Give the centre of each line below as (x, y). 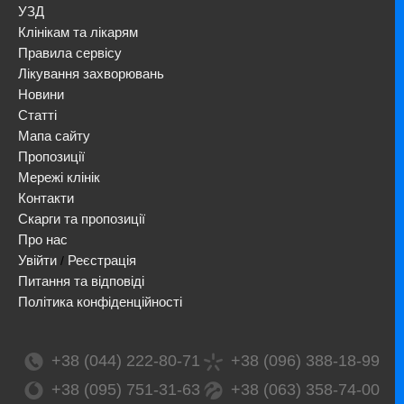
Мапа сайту (54, 135)
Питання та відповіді (81, 280)
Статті (37, 115)
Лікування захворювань (91, 73)
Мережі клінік (59, 177)
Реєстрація (102, 260)
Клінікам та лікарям (78, 32)
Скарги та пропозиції (82, 218)
